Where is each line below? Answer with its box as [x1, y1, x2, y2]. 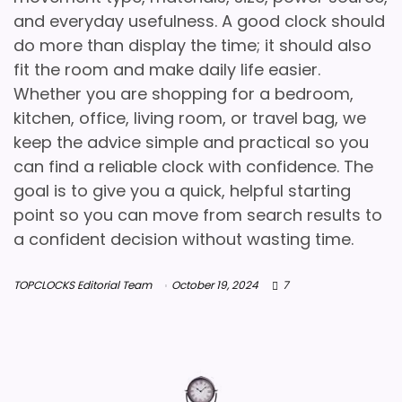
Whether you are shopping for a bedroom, [13, 83, 354, 105]
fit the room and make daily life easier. [13, 58, 320, 81]
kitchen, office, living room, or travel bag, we [13, 107, 366, 129]
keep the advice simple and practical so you [13, 131, 369, 153]
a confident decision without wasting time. [13, 228, 354, 250]
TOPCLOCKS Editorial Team [13, 277, 152, 293]
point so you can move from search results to [13, 204, 382, 226]
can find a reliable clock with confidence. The [13, 155, 373, 178]
